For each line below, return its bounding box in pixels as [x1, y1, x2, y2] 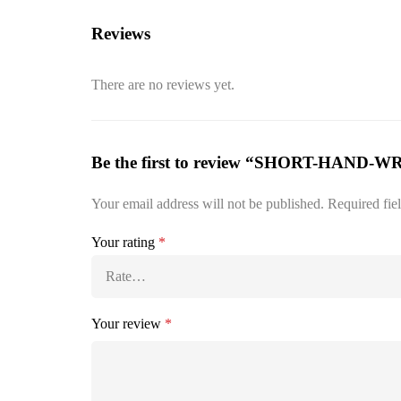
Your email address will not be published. [91, 196, 324, 212]
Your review [91, 316, 165, 332]
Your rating [91, 235, 158, 251]
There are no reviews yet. [91, 77, 235, 93]
